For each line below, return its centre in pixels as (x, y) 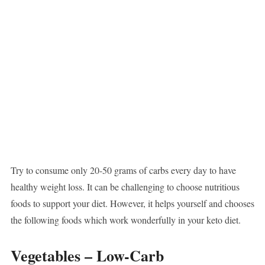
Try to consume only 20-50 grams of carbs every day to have (123, 170)
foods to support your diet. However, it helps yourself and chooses (132, 203)
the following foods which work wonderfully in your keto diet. (125, 220)
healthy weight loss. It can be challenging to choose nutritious (125, 187)
